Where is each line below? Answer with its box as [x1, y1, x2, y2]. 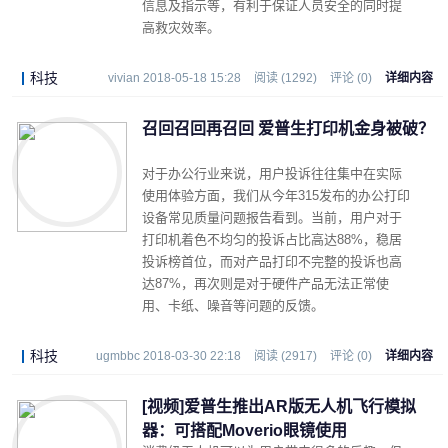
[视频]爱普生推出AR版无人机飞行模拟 [142, 398, 416, 415]
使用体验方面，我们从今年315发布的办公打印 [142, 188, 410, 203]
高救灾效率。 [142, 20, 220, 35]
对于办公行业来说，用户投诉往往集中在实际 [142, 166, 402, 181]
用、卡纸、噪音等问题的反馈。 [142, 298, 324, 313]
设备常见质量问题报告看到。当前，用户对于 [142, 210, 402, 225]
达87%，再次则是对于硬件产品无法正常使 [142, 276, 389, 291]
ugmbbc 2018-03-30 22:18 [96, 349, 241, 363]
